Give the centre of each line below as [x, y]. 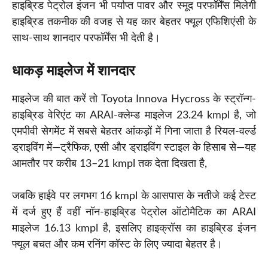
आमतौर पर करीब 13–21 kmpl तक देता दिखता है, [109, 164]
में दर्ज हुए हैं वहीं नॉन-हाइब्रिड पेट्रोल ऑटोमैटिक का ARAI [134, 213]
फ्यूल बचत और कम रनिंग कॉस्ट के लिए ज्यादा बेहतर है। [117, 245]
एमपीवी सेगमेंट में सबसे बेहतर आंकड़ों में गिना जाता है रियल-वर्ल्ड [134, 132]
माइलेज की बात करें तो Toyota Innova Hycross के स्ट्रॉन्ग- [134, 100]
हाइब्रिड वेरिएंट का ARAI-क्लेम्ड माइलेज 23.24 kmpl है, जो [134, 116]
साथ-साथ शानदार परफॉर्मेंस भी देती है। [86, 39]
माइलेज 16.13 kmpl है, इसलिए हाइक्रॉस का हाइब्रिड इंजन [134, 229]
